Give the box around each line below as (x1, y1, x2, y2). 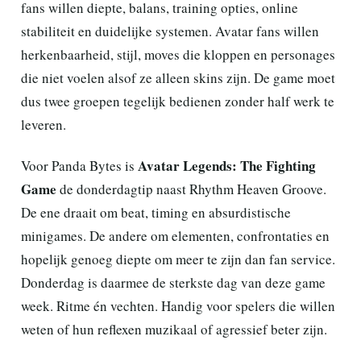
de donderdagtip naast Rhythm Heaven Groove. (56, 179, 326, 198)
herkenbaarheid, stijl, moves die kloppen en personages (21, 44, 335, 64)
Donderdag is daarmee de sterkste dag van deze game (21, 272, 326, 292)
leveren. (21, 114, 66, 134)
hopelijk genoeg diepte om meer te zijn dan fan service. (21, 249, 335, 268)
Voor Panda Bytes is (21, 156, 138, 175)
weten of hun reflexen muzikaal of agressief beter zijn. (21, 319, 327, 338)
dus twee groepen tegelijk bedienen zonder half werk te (21, 91, 334, 110)
